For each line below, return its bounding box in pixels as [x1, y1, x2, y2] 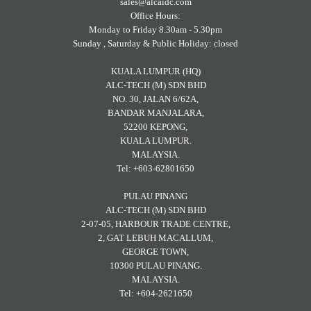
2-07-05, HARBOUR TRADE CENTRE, [81, 219, 230, 230]
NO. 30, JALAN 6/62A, [112, 94, 199, 105]
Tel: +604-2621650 [119, 288, 192, 299]
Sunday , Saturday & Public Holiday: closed [73, 38, 238, 49]
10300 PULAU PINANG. [109, 260, 202, 271]
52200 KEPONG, [124, 121, 187, 133]
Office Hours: [131, 10, 180, 22]
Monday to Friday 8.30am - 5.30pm [89, 24, 222, 35]
